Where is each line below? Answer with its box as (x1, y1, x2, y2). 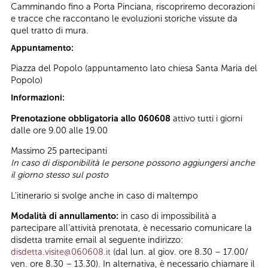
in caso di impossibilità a (121, 211, 217, 222)
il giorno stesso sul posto (11, 169, 108, 181)
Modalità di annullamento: (11, 211, 121, 222)
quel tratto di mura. (11, 25, 89, 36)
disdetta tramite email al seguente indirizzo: (11, 234, 183, 246)
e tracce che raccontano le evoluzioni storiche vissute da (11, 13, 237, 24)
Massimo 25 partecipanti (11, 145, 107, 157)
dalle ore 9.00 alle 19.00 (11, 124, 108, 136)
